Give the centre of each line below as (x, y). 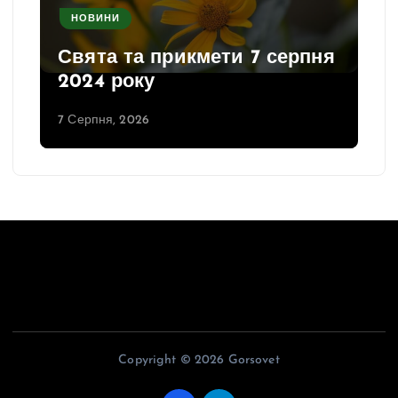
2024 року (107, 83)
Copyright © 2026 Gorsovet (199, 360)
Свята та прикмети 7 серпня (196, 59)
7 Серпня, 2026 (104, 120)
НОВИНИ (96, 19)
